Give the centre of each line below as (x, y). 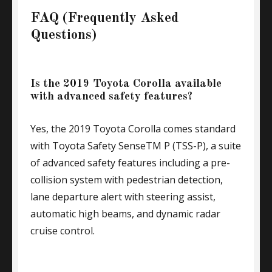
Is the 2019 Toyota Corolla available (126, 84)
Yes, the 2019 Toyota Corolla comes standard (133, 129)
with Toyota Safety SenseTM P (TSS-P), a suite (136, 146)
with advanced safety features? (111, 97)
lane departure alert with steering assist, (123, 197)
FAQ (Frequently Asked (104, 18)
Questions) (63, 35)
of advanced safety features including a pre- (130, 163)
